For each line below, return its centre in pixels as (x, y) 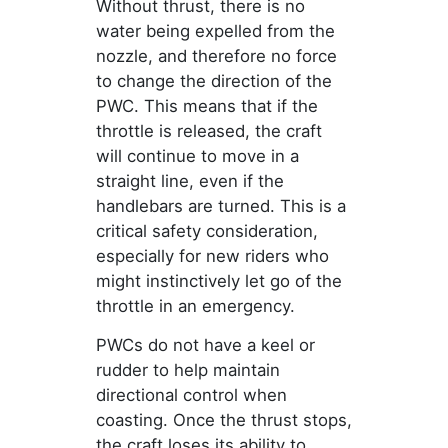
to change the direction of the (213, 81)
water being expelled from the (215, 31)
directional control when (191, 395)
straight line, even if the (189, 181)
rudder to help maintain (187, 370)
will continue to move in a (197, 156)
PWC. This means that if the (206, 106)
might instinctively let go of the (218, 281)
